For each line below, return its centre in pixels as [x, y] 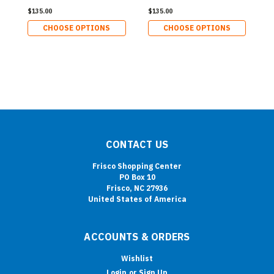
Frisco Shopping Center [137, 166]
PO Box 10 [137, 177]
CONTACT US [137, 145]
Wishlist [137, 259]
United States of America [137, 199]
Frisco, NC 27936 [137, 188]
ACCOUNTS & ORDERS [137, 237]
